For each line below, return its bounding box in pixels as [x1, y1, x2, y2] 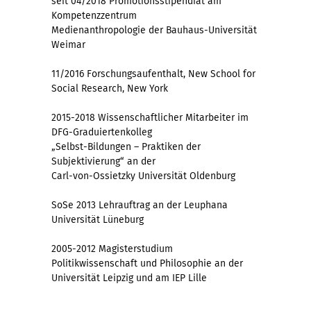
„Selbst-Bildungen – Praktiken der [51, 140, 201, 153]
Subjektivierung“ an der [51, 155, 155, 167]
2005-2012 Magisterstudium [51, 242, 173, 255]
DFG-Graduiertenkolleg [51, 126, 152, 138]
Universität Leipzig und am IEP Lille [51, 271, 207, 284]
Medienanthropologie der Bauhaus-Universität [51, 24, 257, 36]
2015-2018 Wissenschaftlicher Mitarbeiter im [51, 111, 249, 124]
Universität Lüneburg [51, 213, 144, 226]
